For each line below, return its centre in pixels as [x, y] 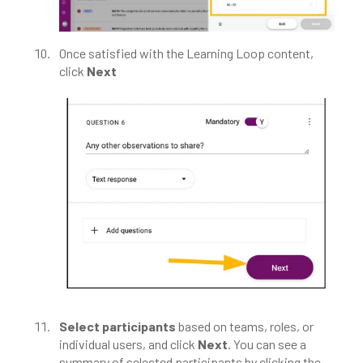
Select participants [119, 326]
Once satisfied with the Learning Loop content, [186, 53]
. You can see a [267, 344]
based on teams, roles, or [246, 326]
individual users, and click [128, 344]
